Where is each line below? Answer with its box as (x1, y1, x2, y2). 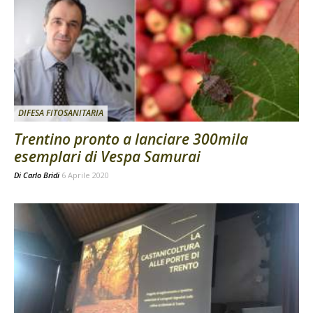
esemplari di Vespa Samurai (14, 147, 201, 167)
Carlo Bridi (23, 170, 59, 181)
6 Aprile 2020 (61, 170, 109, 181)
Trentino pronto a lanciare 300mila (14, 129, 248, 150)
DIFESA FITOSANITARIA (18, 107, 103, 119)
